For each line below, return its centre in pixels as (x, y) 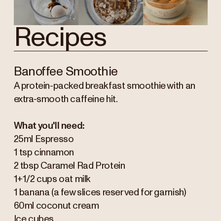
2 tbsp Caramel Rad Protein (70, 166)
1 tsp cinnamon (45, 152)
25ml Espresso (45, 139)
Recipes (63, 38)
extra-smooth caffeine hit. (66, 99)
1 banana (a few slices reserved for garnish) (100, 192)
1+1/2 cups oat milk (53, 179)
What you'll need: (49, 126)
